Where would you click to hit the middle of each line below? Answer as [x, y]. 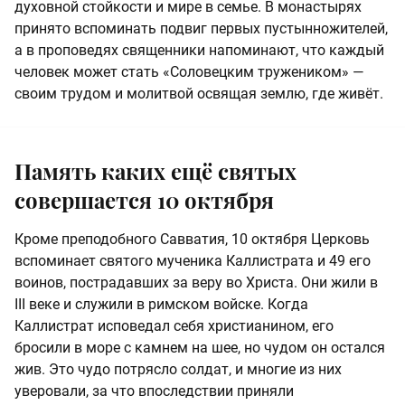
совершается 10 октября [144, 200]
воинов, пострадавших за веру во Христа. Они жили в [196, 283]
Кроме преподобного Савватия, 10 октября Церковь [192, 240]
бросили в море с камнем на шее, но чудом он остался [200, 348]
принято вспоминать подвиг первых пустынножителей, [201, 29]
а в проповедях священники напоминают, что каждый [199, 51]
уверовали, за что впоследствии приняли [154, 391]
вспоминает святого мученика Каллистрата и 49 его [193, 261]
